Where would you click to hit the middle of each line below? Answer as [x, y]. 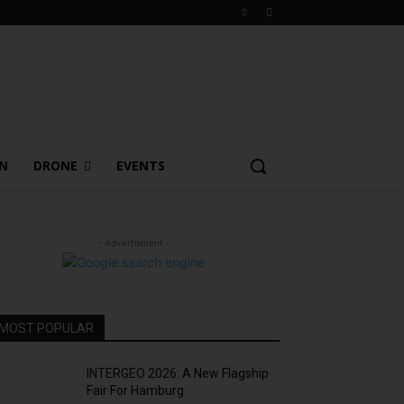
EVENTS [141, 165]
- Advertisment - [133, 243]
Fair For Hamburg [136, 390]
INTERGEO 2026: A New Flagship [178, 373]
